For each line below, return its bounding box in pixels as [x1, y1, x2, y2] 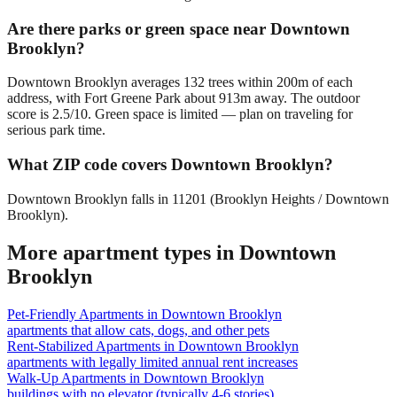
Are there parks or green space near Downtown [7, 19, 350, 38]
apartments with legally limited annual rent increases [7, 354, 298, 370]
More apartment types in [7, 240, 239, 264]
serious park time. [7, 122, 105, 138]
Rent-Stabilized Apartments [7, 338, 160, 354]
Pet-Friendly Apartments [7, 306, 144, 322]
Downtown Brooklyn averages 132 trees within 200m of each [7, 74, 353, 90]
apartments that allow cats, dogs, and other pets [7, 322, 269, 338]
